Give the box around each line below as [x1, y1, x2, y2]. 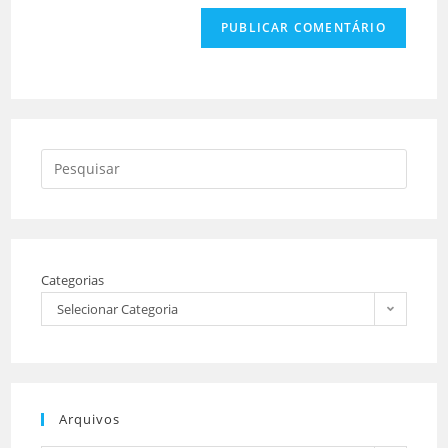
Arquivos [59, 409, 121, 428]
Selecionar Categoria [57, 299, 179, 318]
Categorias [41, 270, 105, 289]
